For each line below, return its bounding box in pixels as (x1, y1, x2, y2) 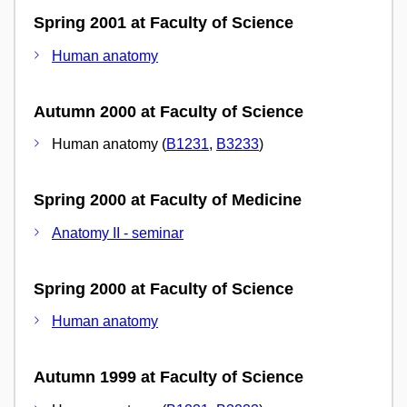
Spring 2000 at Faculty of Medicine (34, 191, 302, 209)
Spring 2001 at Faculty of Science (34, 14, 293, 32)
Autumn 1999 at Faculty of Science (34, 368, 303, 386)
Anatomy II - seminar (52, 224, 184, 241)
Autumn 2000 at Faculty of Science (34, 102, 303, 121)
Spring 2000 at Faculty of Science (34, 279, 293, 298)
